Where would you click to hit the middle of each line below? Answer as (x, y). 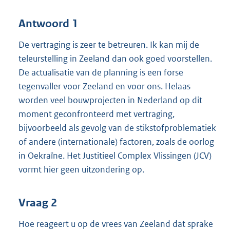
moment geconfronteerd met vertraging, (97, 114)
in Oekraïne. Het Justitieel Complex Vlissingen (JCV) (115, 155)
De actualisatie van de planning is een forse (101, 72)
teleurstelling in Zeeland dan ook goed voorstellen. (115, 58)
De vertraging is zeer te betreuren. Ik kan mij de (109, 44)
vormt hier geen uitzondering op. (81, 169)
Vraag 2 (38, 203)
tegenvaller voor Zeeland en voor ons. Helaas (104, 86)
